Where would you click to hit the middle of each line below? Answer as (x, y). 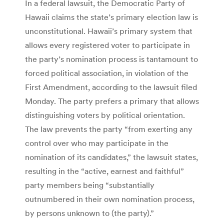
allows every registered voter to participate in (107, 45)
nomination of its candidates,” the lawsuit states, (111, 157)
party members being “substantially (90, 185)
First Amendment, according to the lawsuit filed (111, 87)
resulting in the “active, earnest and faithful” (104, 171)
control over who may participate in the (97, 143)
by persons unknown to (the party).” (89, 213)
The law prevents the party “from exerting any (109, 129)
